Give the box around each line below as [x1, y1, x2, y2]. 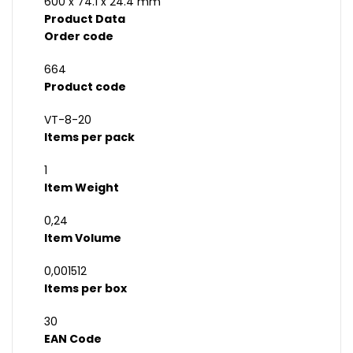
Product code [44, 79, 126, 95]
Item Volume [44, 230, 121, 247]
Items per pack [44, 129, 135, 146]
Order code [44, 28, 113, 45]
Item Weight [44, 180, 119, 196]
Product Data [44, 11, 125, 28]
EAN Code [44, 331, 102, 347]
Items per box [44, 281, 127, 297]
